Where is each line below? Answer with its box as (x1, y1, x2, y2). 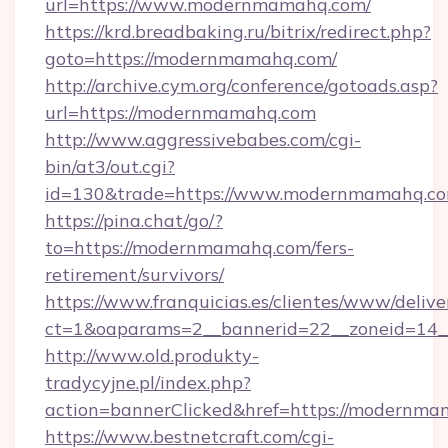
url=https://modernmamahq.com (45, 101, 316, 124)
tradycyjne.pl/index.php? (45, 371, 251, 394)
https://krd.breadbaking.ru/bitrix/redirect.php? (45, 20, 431, 43)
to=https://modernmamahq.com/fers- (45, 236, 354, 259)
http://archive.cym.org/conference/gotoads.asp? (45, 74, 438, 97)
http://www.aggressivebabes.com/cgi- (45, 128, 361, 151)
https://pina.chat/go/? (45, 209, 223, 232)
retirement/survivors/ (45, 263, 224, 286)
